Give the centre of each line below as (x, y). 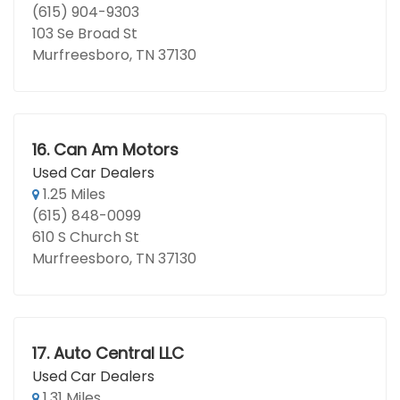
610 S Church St (86, 237)
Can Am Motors (116, 150)
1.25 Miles (72, 194)
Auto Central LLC (118, 353)
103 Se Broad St (85, 33)
